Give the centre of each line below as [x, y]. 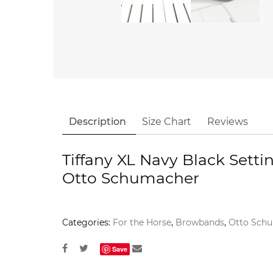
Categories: [87, 223]
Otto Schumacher [131, 178]
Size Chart [167, 122]
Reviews [228, 122]
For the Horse [142, 223]
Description [97, 122]
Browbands [200, 223]
